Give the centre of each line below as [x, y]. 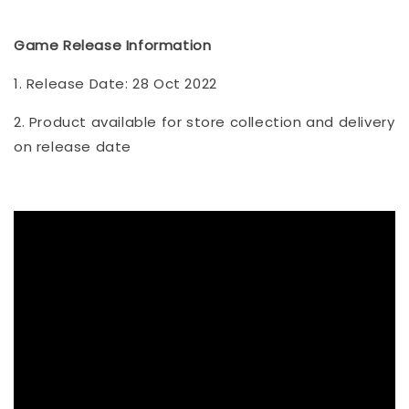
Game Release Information [113, 45]
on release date [73, 146]
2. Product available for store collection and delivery [204, 121]
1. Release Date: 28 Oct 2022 [115, 83]
